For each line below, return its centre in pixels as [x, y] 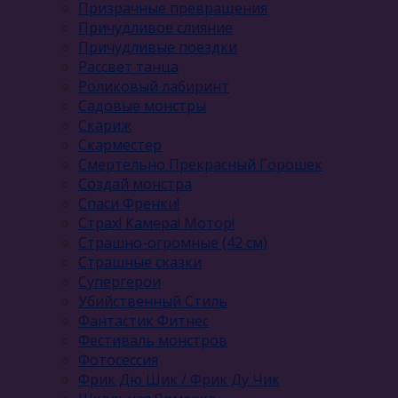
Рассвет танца [128, 66]
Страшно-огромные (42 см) [173, 242]
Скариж [105, 125]
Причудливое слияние [155, 27]
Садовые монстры [142, 105]
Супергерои [119, 281]
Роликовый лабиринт [154, 86]
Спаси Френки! [129, 203]
